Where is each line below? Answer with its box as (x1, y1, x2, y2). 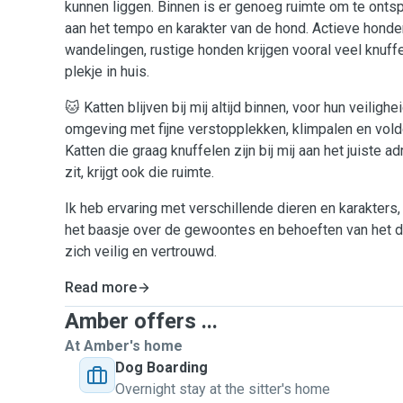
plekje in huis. (65, 63, 149, 80)
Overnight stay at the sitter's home (115, 381, 330, 398)
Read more (65, 279, 137, 296)
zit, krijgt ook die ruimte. (65, 164, 214, 181)
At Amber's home (65, 337, 183, 354)
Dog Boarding (115, 359, 208, 376)
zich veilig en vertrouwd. (65, 243, 217, 260)
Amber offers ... (65, 309, 218, 334)
